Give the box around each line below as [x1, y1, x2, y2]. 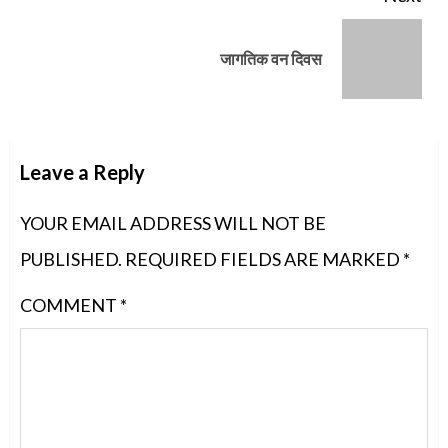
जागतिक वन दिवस [220, 48, 322, 68]
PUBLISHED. [20, 247, 122, 270]
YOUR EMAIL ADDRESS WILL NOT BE [20, 211, 326, 234]
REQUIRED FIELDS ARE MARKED [125, 247, 403, 270]
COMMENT [20, 293, 120, 316]
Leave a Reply [20, 159, 145, 184]
